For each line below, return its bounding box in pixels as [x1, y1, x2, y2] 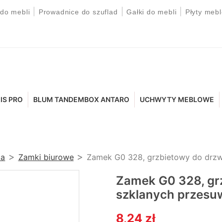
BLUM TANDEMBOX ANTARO [33, 95, 130, 104]
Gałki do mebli [126, 8, 177, 16]
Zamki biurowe [18, 152, 74, 163]
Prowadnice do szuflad [38, 8, 118, 16]
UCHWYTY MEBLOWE [140, 95, 215, 104]
